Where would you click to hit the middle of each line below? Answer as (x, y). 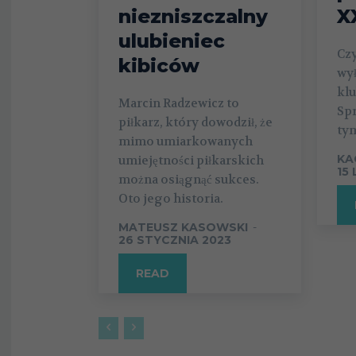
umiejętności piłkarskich (191, 161)
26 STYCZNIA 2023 (175, 240)
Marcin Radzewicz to (179, 104)
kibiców (159, 66)
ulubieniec (172, 41)
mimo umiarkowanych (186, 142)
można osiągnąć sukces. (189, 180)
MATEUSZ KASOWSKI (183, 228)
